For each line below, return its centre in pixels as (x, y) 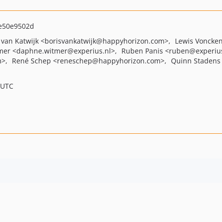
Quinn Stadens (196, 61)
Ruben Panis (143, 51)
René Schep (32, 61)
